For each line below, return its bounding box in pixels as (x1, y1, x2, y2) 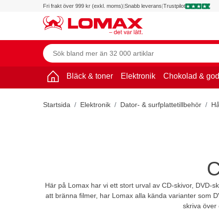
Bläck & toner (66, 71, 113, 80)
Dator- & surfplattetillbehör (120, 100, 201, 109)
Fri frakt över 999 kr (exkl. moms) (43, 3, 123, 9)
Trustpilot (163, 3, 185, 9)
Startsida (43, 100, 70, 109)
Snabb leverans (125, 3, 162, 9)
